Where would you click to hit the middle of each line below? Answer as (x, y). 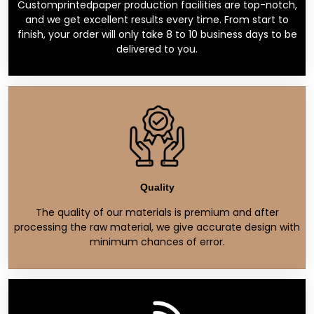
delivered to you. (157, 49)
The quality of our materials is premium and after (157, 212)
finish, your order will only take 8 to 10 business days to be (157, 34)
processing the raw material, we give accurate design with (157, 227)
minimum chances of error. (157, 241)
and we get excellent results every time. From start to (157, 19)
